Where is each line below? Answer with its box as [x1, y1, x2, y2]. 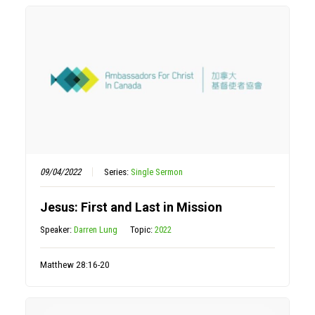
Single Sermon [131, 166, 184, 177]
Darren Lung [74, 224, 118, 235]
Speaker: [40, 224, 75, 235]
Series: [104, 166, 131, 177]
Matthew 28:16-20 [40, 258, 110, 270]
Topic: [130, 224, 155, 235]
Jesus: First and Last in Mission [40, 199, 223, 214]
